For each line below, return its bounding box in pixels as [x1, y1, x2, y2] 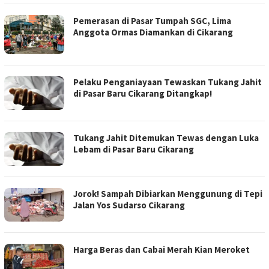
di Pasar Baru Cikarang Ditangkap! [73, 87, 212, 99]
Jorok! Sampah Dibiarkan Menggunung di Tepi [73, 187, 262, 199]
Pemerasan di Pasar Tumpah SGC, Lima [73, 15, 231, 27]
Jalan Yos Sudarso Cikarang [73, 199, 185, 211]
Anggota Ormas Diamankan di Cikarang [73, 26, 233, 38]
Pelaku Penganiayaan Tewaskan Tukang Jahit [73, 76, 262, 88]
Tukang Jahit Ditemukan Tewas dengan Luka [73, 131, 259, 144]
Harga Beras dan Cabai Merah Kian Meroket [73, 243, 250, 255]
